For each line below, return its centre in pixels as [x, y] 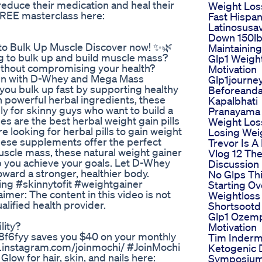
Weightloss [234, 196]
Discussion [234, 164]
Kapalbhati [233, 101]
